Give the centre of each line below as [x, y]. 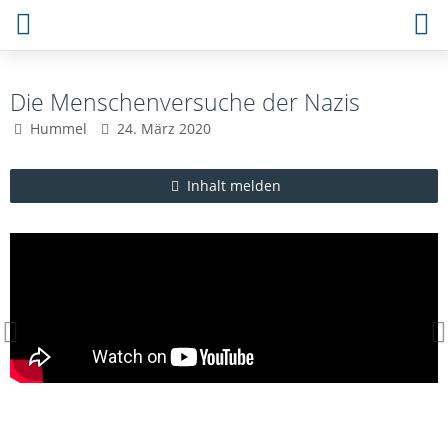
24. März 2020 [164, 128]
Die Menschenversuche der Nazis [185, 102]
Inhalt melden [234, 185]
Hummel [58, 128]
